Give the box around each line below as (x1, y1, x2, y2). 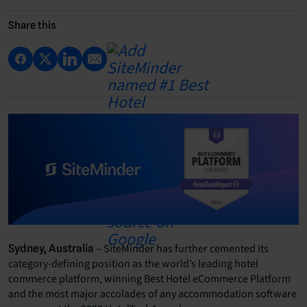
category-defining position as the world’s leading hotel (8, 256, 258, 272)
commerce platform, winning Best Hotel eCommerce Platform (8, 271, 291, 287)
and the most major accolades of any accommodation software (8, 286, 297, 302)
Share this (8, 19, 56, 32)
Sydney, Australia (8, 242, 94, 256)
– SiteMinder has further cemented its (94, 241, 269, 257)
